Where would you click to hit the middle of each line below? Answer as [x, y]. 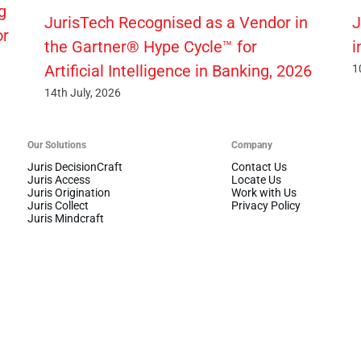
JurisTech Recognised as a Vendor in [176, 22]
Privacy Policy [266, 206]
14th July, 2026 [83, 93]
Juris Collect [58, 206]
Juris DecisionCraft [75, 167]
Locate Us [257, 180]
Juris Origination [69, 193]
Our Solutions [57, 145]
